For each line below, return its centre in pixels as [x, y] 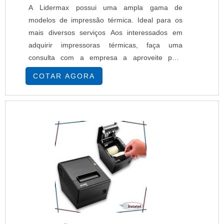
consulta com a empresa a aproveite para [105, 57]
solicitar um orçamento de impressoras [105, 70]
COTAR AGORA [64, 76]
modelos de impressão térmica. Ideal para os [105, 20]
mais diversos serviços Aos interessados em [105, 32]
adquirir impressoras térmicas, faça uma [105, 45]
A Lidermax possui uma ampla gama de [105, 7]
